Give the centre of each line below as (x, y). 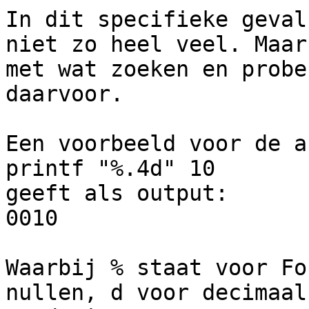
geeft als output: (117, 193)
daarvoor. (64, 94)
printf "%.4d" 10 (110, 169)
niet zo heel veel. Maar (156, 44)
